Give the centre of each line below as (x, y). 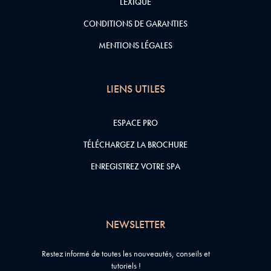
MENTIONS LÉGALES (135, 46)
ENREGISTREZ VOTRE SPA (135, 167)
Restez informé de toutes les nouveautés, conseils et (126, 254)
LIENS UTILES (135, 89)
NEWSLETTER (135, 224)
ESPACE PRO (135, 123)
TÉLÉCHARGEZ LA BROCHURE (135, 145)
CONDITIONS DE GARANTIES (135, 24)
